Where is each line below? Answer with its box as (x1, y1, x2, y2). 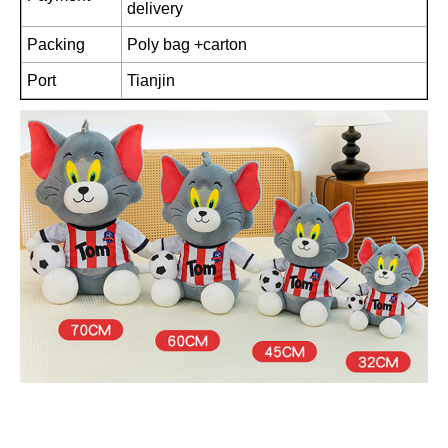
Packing (27, 36, 85, 54)
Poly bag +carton (127, 36, 247, 54)
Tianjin (127, 72, 175, 90)
